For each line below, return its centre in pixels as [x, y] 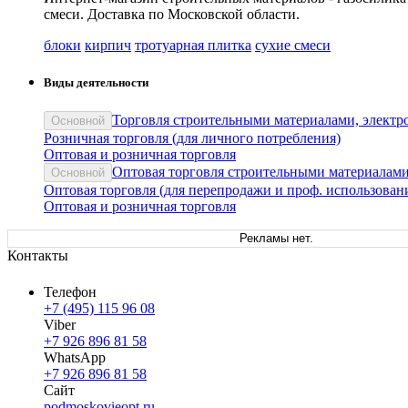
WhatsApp [75, 357]
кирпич [108, 46]
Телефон [70, 291]
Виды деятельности [96, 83]
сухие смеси [293, 46]
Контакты [38, 255]
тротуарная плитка [193, 46]
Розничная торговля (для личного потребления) [192, 138]
